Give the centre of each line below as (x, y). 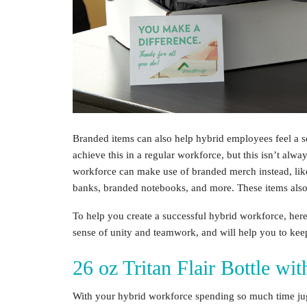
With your (95, 296)
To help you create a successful (141, 216)
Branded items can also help (134, 138)
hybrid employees (234, 138)
